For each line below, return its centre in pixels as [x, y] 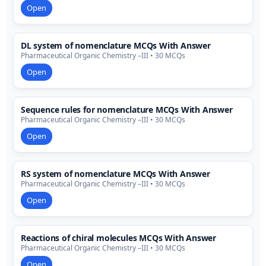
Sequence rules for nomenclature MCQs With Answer [127, 110]
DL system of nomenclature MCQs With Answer [116, 46]
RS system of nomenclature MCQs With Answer [115, 174]
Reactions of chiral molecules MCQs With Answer [118, 238]
